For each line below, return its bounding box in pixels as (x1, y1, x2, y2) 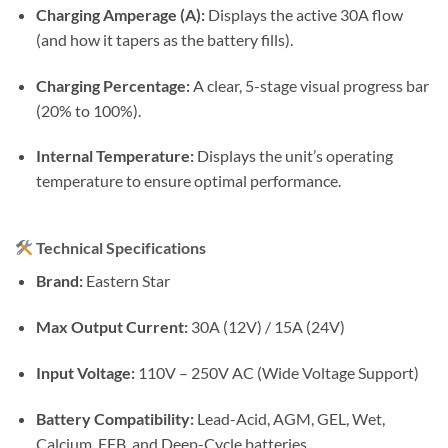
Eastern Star (82, 271, 170, 291)
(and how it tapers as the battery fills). (35, 29, 293, 49)
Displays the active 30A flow (204, 4, 403, 24)
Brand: (35, 271, 83, 291)
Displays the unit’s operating (193, 146, 393, 166)
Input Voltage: (35, 362, 135, 382)
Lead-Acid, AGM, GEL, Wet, (193, 408, 385, 428)
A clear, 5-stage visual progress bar (189, 75, 429, 95)
